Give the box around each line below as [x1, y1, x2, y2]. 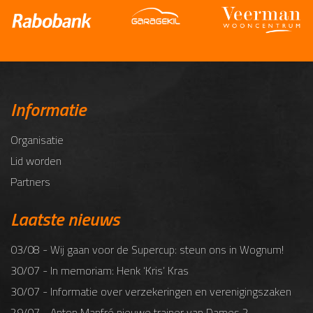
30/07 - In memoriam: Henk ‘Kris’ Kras [10, 262, 189, 279]
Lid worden [10, 152, 61, 170]
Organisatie [10, 131, 64, 149]
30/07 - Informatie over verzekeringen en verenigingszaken [10, 283, 291, 300]
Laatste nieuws [10, 205, 119, 233]
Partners [10, 173, 50, 191]
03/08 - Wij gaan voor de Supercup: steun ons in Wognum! [10, 241, 284, 259]
